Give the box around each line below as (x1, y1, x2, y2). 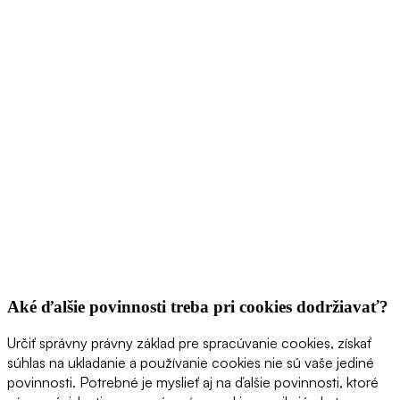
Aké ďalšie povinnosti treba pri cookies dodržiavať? (7, 296, 388, 316)
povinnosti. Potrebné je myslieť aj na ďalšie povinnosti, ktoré (7, 373, 379, 392)
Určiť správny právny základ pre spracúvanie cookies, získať (7, 334, 371, 353)
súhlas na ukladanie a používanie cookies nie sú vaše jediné (7, 354, 374, 372)
